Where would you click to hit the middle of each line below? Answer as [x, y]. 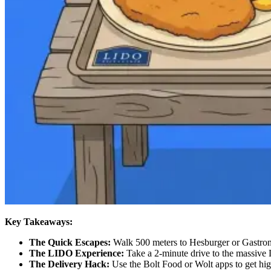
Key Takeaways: [39, 222]
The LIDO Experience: [77, 253]
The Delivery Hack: [69, 264]
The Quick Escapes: [70, 243]
